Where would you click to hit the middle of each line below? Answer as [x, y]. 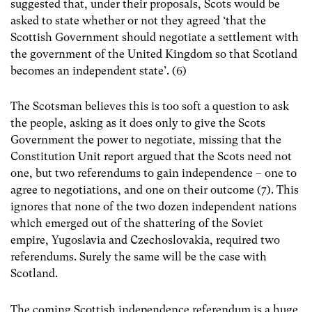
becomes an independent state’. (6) [99, 71]
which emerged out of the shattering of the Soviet [137, 224]
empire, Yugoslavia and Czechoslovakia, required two [145, 240]
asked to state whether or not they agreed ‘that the [138, 21]
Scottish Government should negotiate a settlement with [155, 38]
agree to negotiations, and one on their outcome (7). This [155, 190]
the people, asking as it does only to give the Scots [138, 123]
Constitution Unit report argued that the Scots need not [151, 157]
